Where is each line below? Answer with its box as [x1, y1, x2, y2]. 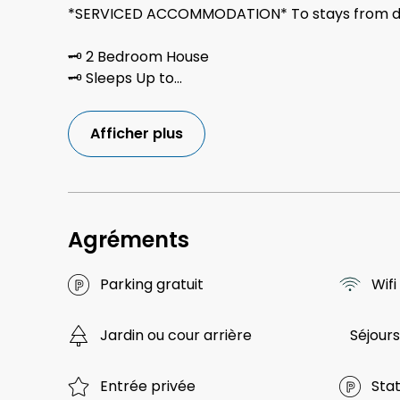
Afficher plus [90, 123, 183, 145]
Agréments [68, 225, 189, 255]
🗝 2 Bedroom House [68, 46, 209, 68]
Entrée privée [100, 376, 196, 397]
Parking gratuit [100, 274, 204, 296]
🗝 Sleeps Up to [68, 68, 174, 89]
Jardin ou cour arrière [100, 325, 252, 346]
